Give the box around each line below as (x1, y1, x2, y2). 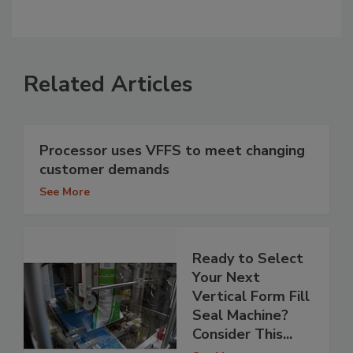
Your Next (192, 267, 260, 287)
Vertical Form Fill (192, 286, 310, 306)
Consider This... (192, 324, 292, 344)
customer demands (39, 160, 169, 180)
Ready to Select (192, 248, 303, 268)
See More (39, 184, 90, 200)
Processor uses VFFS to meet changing (39, 141, 305, 161)
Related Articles (24, 69, 193, 100)
